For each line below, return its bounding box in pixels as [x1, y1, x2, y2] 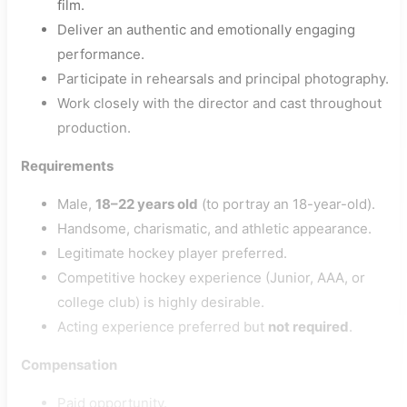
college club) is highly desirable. [57, 293, 264, 312]
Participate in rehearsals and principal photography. [57, 70, 389, 88]
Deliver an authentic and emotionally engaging [57, 21, 355, 39]
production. [57, 119, 131, 137]
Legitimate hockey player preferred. [57, 244, 287, 263]
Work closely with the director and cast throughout [57, 94, 382, 113]
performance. [57, 45, 144, 64]
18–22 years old [95, 195, 198, 213]
